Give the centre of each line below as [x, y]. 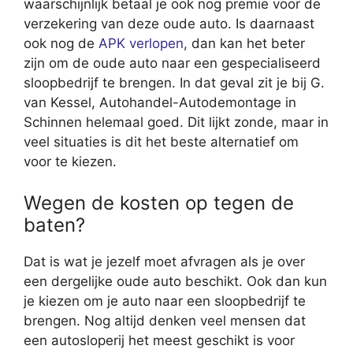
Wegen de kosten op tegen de [159, 203]
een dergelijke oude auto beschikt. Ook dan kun [175, 281]
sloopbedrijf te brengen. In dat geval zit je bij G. [174, 83]
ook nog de [61, 44]
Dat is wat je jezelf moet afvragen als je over [164, 261]
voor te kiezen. [70, 162]
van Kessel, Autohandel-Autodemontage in [160, 103]
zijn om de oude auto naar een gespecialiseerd [172, 63]
